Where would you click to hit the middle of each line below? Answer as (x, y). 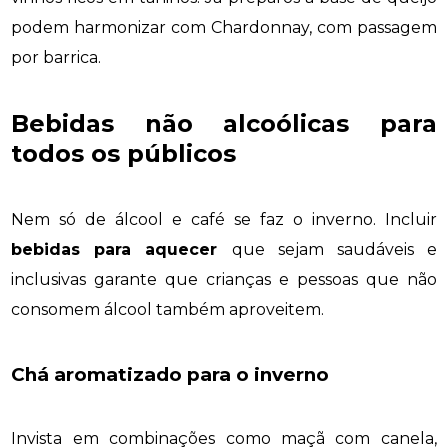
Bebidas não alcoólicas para (224, 123)
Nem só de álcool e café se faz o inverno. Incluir (224, 219)
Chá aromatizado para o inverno (170, 374)
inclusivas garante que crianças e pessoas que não (224, 279)
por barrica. (56, 58)
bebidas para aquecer (121, 249)
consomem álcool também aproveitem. (168, 309)
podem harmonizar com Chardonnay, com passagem (224, 28)
